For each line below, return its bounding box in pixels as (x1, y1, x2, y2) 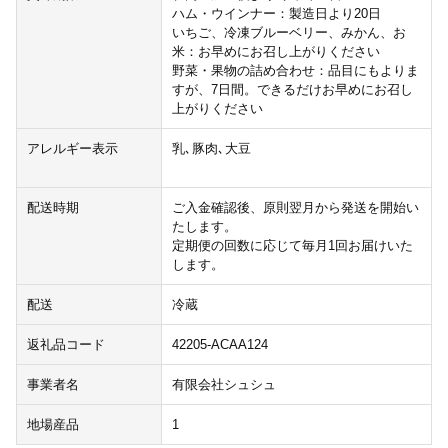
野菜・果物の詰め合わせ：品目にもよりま (171, 62, 419, 78)
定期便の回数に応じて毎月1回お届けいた (171, 237, 413, 253)
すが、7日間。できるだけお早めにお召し (171, 81, 413, 97)
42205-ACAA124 (171, 336, 268, 352)
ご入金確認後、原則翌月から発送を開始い (171, 199, 419, 215)
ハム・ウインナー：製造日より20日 (171, 5, 381, 21)
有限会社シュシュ (171, 376, 276, 392)
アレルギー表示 (27, 140, 118, 156)
